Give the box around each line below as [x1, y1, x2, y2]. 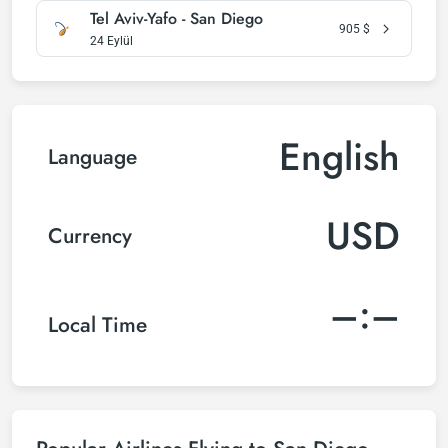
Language [48, 141, 137, 172]
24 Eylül [90, 34, 133, 48]
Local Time [48, 309, 147, 340]
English [279, 129, 400, 184]
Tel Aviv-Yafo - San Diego [90, 7, 263, 30]
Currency [48, 220, 132, 251]
